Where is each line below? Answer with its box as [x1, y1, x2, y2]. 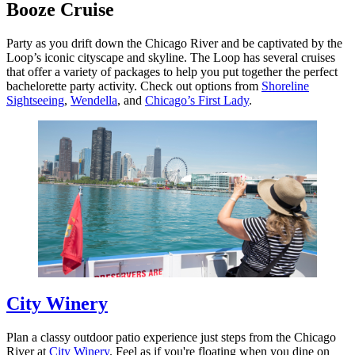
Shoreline [261, 79, 309, 94]
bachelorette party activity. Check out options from [6, 79, 261, 94]
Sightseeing [6, 94, 64, 108]
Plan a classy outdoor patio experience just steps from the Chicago [6, 330, 336, 344]
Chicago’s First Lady [145, 94, 249, 108]
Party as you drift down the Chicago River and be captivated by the [6, 36, 342, 51]
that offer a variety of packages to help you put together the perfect [6, 65, 338, 79]
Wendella [71, 94, 117, 108]
